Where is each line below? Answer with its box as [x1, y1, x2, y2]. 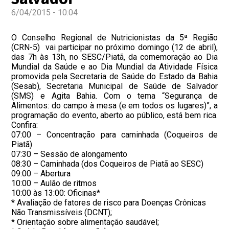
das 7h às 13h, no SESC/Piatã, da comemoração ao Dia [11, 52, 218, 62]
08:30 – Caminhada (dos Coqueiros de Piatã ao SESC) [11, 159, 204, 169]
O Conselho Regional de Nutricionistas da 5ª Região [11, 33, 218, 42]
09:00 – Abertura [11, 169, 71, 178]
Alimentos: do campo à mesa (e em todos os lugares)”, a [11, 101, 218, 110]
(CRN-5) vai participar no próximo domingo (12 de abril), [11, 42, 218, 52]
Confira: [11, 120, 38, 130]
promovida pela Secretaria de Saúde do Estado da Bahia [11, 72, 218, 81]
